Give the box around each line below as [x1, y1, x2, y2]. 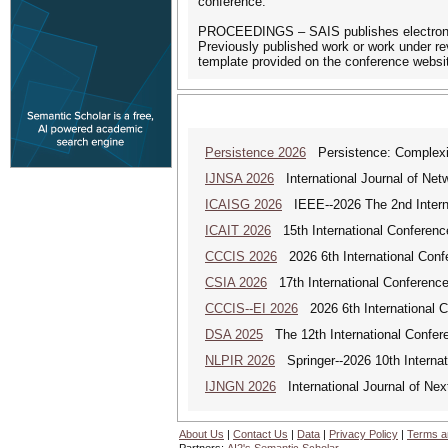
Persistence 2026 [205, 145, 306, 160]
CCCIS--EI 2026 [205, 301, 298, 316]
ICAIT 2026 [205, 223, 271, 238]
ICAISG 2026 [205, 197, 282, 212]
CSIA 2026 [205, 275, 267, 290]
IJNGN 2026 [205, 379, 276, 394]
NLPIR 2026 [205, 353, 275, 368]
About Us [179, 428, 224, 440]
